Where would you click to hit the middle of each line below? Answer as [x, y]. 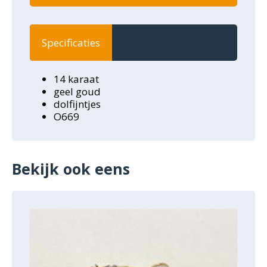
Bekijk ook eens [71, 168]
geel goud [77, 91]
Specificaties [71, 42]
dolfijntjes [77, 104]
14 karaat [76, 79]
